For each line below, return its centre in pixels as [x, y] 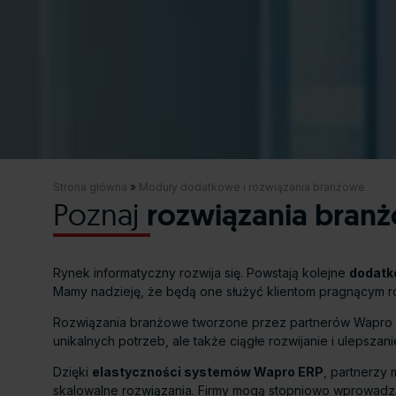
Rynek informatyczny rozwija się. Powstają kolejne [201, 273]
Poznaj [100, 215]
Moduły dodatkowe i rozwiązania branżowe [252, 187]
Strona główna [90, 187]
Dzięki [72, 372]
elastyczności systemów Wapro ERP [208, 372]
